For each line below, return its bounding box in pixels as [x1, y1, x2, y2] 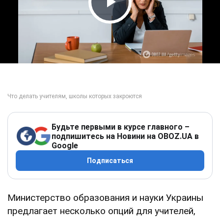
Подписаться [87, 156, 133, 165]
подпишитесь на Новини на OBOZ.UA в [52, 131, 199, 141]
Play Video [91, 10, 184, 31]
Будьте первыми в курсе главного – [52, 122, 190, 132]
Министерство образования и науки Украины [7, 192, 203, 203]
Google [52, 140, 78, 150]
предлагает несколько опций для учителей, [7, 205, 195, 217]
